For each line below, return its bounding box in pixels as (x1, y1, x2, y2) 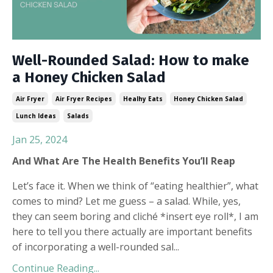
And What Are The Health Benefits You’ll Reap (12, 154, 235, 168)
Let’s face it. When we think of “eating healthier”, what (12, 179, 258, 193)
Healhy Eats (123, 94, 163, 103)
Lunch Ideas (16, 111, 56, 120)
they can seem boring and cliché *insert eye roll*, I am (12, 209, 258, 223)
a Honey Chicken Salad (12, 68, 166, 86)
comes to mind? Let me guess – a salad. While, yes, (12, 194, 241, 208)
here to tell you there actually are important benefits (12, 224, 252, 238)
